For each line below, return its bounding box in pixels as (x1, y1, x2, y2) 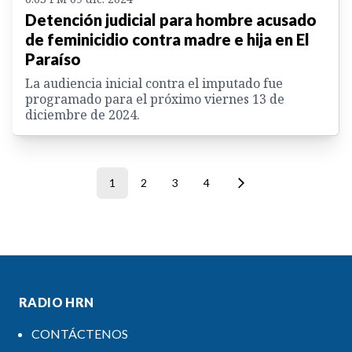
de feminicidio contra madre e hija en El (25, 30, 310, 49)
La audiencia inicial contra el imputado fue (25, 75, 283, 93)
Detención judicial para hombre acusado (25, 10, 317, 30)
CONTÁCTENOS (31, 326, 128, 342)
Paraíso (25, 49, 81, 69)
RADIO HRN (19, 295, 94, 310)
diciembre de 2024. (25, 106, 140, 124)
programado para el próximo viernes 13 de (25, 90, 284, 108)
